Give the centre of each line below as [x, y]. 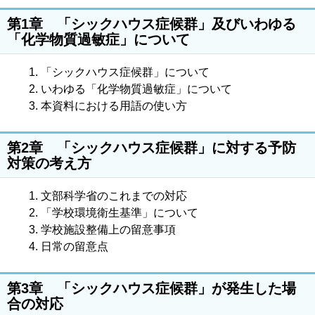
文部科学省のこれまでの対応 [114, 195]
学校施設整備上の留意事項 [108, 229]
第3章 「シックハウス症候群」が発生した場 [152, 288]
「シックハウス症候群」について [125, 72]
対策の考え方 [49, 162]
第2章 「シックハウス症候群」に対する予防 [152, 147]
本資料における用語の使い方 [114, 105]
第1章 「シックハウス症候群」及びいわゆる [152, 23]
